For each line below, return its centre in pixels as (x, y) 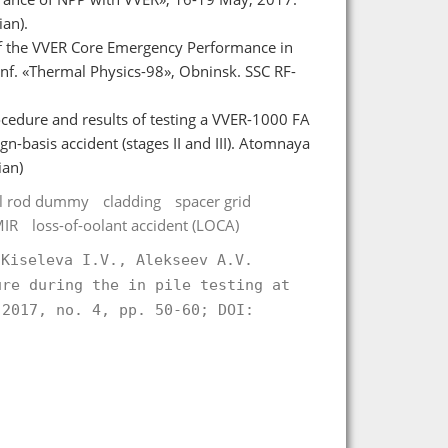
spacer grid (212, 200)
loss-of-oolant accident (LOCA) (135, 224)
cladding (131, 200)
